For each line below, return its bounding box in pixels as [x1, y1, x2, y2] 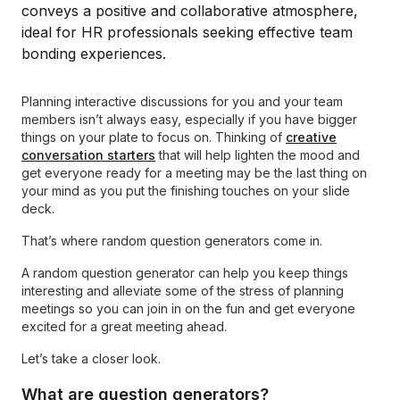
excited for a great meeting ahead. [21, 319, 227, 334]
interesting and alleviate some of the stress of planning [21, 283, 344, 298]
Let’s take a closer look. [21, 351, 161, 366]
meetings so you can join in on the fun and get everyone [21, 301, 355, 316]
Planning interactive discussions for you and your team [21, 94, 343, 109]
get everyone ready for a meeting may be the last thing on [21, 165, 367, 180]
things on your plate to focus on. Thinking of [21, 129, 286, 145]
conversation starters [21, 147, 155, 162]
